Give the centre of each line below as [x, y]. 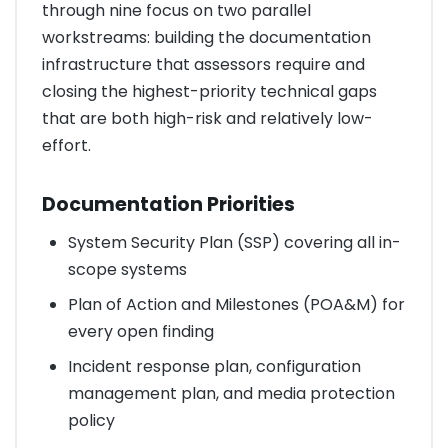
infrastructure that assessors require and [203, 64]
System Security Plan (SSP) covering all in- [234, 242]
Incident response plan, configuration [214, 366]
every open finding [140, 331]
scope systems [127, 269]
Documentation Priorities [168, 205]
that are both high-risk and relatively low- [207, 118]
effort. [66, 145]
